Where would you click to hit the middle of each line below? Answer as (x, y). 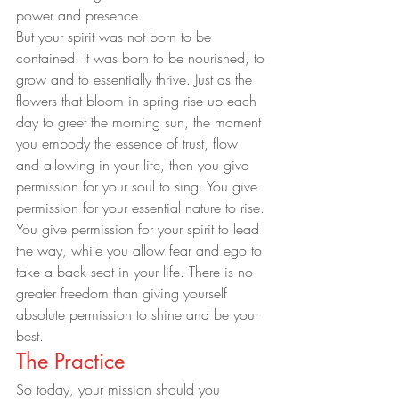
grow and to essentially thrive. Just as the (136, 79)
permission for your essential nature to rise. (142, 207)
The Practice (70, 361)
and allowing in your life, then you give (134, 164)
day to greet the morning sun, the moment (141, 122)
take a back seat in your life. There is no (137, 271)
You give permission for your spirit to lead (140, 228)
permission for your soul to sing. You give (139, 186)
